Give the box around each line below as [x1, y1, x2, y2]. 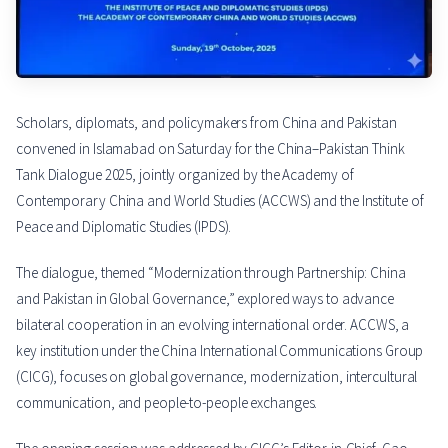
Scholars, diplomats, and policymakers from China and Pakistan [16, 112, 397, 132]
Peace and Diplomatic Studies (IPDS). [16, 216, 232, 236]
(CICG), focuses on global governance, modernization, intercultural [16, 366, 418, 386]
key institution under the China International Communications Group [16, 340, 424, 360]
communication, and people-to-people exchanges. [16, 392, 318, 412]
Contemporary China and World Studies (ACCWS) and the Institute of [16, 190, 424, 210]
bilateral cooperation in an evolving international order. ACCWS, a [16, 314, 410, 334]
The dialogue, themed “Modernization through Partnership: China [16, 262, 406, 282]
